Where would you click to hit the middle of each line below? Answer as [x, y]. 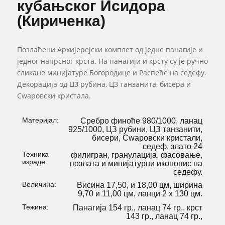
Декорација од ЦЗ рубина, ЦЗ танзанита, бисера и [104, 84]
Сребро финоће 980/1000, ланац [142, 121]
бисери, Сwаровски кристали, [147, 138]
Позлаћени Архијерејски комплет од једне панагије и [110, 50]
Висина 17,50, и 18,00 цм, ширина [140, 185]
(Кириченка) [61, 21]
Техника [35, 154]
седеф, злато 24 [173, 147]
